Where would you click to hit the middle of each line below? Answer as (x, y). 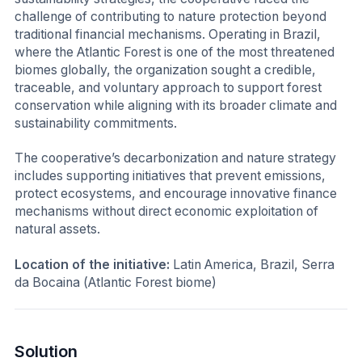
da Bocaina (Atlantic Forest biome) (116, 282)
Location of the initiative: (94, 264)
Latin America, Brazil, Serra (254, 264)
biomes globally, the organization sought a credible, (165, 69)
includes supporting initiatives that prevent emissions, (170, 176)
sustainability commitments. (96, 123)
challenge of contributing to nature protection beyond (170, 16)
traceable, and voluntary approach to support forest (168, 87)
